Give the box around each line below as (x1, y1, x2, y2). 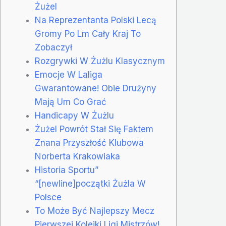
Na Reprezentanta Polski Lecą (35, 15, 156, 25)
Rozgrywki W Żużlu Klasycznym (35, 55, 165, 66)
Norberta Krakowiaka (35, 151, 120, 161)
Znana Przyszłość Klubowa (35, 137, 144, 148)
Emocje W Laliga (35, 69, 102, 80)
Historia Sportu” (35, 164, 98, 175)
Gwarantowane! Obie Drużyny (35, 83, 156, 93)
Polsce (35, 192, 62, 202)
